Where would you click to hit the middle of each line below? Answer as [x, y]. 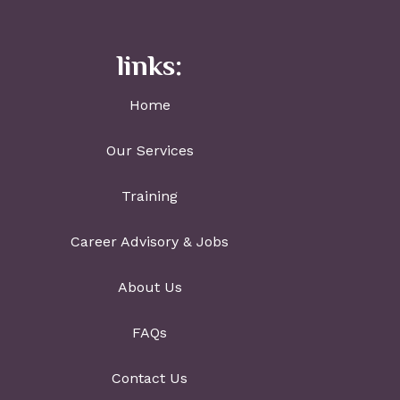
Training [150, 196]
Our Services [150, 150]
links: [150, 68]
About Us [150, 287]
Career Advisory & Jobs [150, 242]
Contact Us [150, 378]
